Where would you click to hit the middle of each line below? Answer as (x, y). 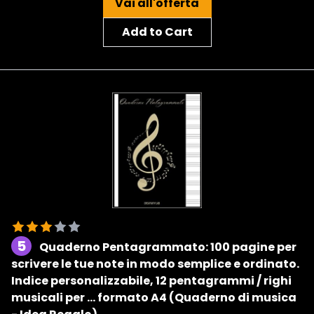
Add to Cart (157, 32)
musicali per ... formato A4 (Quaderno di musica (154, 298)
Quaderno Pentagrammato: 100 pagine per (168, 247)
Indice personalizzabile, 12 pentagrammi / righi (151, 281)
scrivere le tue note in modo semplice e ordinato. (155, 264)
